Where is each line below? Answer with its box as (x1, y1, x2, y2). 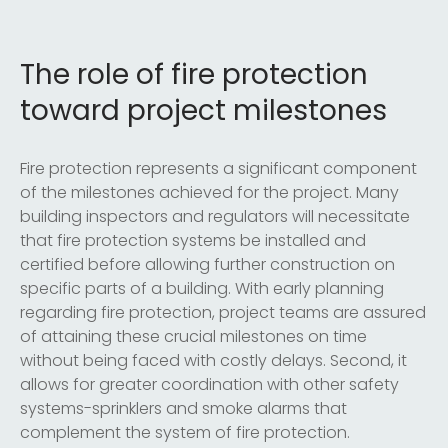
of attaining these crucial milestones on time (20, 324, 367, 348)
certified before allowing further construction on (20, 252, 395, 276)
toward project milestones (20, 90, 387, 130)
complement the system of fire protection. (20, 420, 350, 444)
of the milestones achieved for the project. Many (20, 180, 399, 204)
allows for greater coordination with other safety (20, 372, 399, 396)
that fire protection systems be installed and (20, 228, 366, 252)
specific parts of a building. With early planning (20, 276, 384, 300)
